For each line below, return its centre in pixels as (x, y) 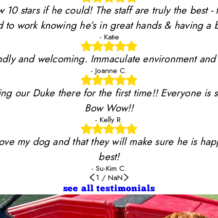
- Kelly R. (109, 119)
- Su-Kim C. (109, 168)
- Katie (109, 36)
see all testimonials (109, 189)
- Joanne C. (109, 71)
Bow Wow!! (109, 108)
